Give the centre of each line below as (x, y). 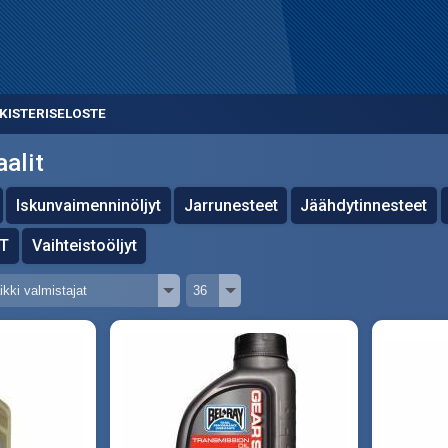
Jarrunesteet (230, 205)
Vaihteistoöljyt (84, 245)
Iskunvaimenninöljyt (89, 205)
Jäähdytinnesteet (364, 205)
